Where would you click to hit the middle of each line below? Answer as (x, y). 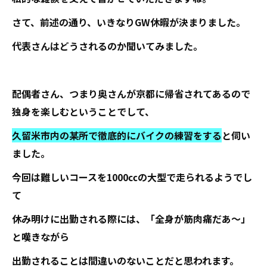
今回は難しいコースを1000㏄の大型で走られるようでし (132, 177)
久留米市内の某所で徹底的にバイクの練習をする (117, 135)
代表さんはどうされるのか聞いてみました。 (107, 46)
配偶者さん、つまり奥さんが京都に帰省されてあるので (131, 94)
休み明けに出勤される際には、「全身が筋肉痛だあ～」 (131, 219)
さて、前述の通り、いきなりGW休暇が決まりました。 (129, 22)
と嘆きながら (41, 237)
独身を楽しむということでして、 (83, 111)
